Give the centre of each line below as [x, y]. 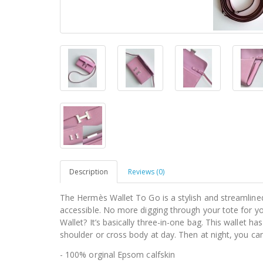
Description [89, 172]
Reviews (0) [146, 172]
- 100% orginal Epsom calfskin [118, 254]
